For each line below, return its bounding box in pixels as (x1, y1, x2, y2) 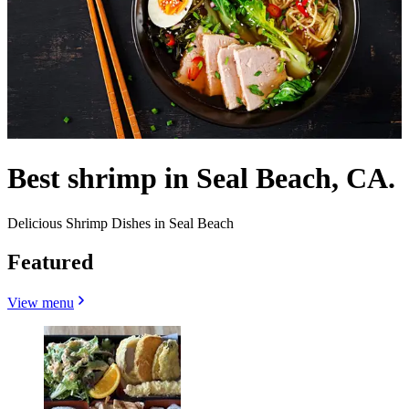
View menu (7, 294, 74, 310)
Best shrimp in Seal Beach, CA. (7, 162, 395, 195)
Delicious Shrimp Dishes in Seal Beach (7, 215, 234, 231)
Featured (7, 249, 93, 274)
